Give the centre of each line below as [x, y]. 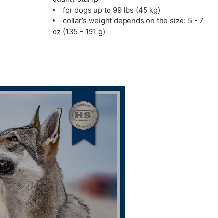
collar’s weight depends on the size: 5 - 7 [134, 21]
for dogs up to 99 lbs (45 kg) [112, 10]
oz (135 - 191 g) [79, 32]
